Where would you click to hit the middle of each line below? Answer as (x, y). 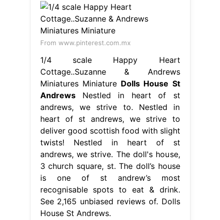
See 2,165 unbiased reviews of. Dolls (110, 201)
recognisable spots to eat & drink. (110, 189)
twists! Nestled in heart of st (110, 142)
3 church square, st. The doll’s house (110, 166)
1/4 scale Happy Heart (110, 60)
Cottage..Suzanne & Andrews (110, 71)
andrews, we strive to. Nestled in (110, 107)
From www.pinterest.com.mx (85, 42)
